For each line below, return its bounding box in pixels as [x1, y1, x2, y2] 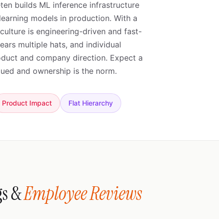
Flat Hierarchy [68, 99, 113, 107]
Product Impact [2, 99, 52, 107]
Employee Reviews [24, 182, 142, 206]
